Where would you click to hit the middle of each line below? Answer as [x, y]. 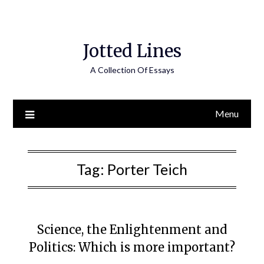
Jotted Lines [132, 51]
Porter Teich [147, 169]
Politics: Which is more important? [132, 247]
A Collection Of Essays [132, 70]
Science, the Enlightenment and [132, 230]
